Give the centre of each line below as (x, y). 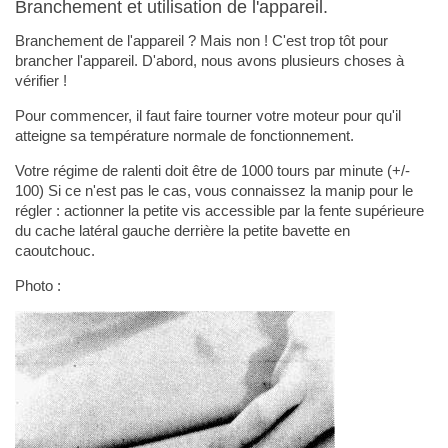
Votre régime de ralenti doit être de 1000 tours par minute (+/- (212, 171)
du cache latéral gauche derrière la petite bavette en (182, 231)
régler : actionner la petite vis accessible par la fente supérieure (219, 211)
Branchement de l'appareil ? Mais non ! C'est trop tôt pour (201, 41)
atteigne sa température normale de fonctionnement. (184, 136)
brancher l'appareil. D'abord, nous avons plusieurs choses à (209, 61)
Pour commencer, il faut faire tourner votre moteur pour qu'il (207, 116)
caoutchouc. (54, 251)
